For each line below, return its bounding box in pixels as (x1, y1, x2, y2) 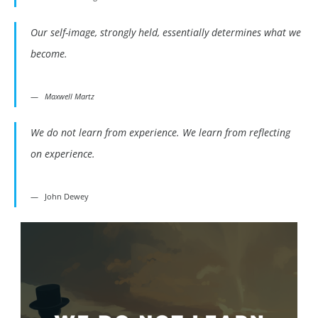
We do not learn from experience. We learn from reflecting (31, 126, 290, 140)
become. (31, 47, 67, 61)
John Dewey (45, 191, 89, 202)
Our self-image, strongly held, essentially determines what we (31, 26, 301, 40)
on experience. (31, 147, 95, 161)
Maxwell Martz (45, 91, 94, 102)
